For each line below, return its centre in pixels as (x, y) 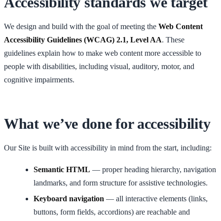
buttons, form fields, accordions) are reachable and (112, 212)
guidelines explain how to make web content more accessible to (103, 53)
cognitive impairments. (39, 79)
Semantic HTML (62, 170)
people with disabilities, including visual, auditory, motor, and (99, 66)
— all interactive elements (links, (156, 199)
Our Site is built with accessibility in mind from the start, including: (108, 147)
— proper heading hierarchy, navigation (153, 170)
